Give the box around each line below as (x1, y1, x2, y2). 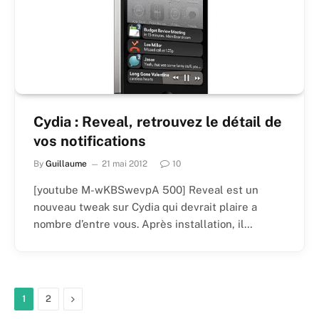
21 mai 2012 (102, 159, 147, 169)
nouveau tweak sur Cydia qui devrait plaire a (33, 201, 257, 214)
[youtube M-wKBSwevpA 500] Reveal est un (33, 184, 258, 197)
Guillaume (46, 159, 87, 169)
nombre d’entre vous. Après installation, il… (33, 218, 253, 231)
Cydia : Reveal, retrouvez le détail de (33, 113, 282, 131)
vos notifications (33, 132, 146, 150)
